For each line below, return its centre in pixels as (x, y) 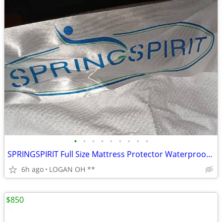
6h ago (32, 169)
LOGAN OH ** (72, 169)
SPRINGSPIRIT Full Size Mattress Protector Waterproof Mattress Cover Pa (209, 154)
